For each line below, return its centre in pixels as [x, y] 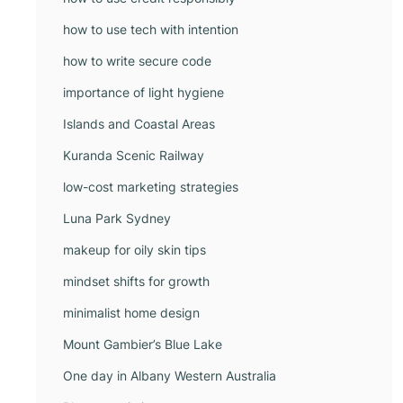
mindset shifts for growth [136, 281]
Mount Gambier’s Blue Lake [143, 344]
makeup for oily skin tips [134, 250]
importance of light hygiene [143, 92]
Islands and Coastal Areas [139, 124]
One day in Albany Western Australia [170, 376]
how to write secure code [137, 61]
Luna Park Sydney [117, 218]
